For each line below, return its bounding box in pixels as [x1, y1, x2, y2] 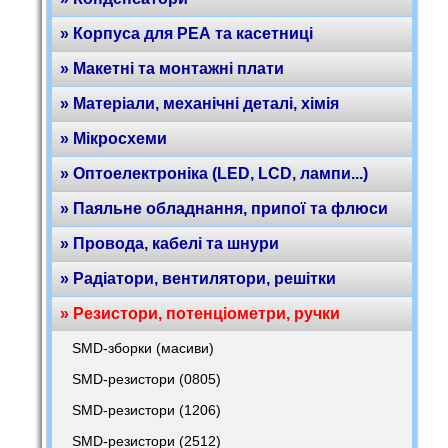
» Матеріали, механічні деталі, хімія [60, 95, 339, 112]
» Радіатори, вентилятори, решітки [60, 270, 336, 287]
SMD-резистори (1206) [72, 402, 221, 418]
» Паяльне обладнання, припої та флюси [60, 200, 388, 217]
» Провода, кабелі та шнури [60, 235, 279, 252]
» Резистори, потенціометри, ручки [60, 305, 340, 322]
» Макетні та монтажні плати [60, 60, 284, 77]
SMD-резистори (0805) [72, 371, 221, 387]
